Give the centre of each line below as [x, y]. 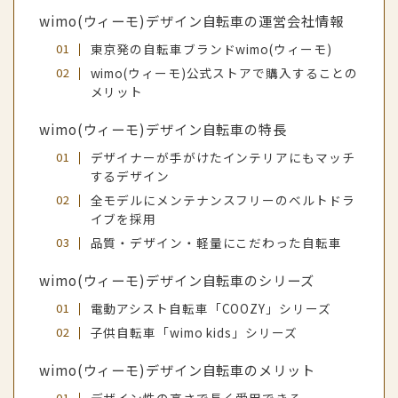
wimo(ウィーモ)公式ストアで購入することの [224, 73]
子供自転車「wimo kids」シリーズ [194, 333]
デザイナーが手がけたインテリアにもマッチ [223, 158]
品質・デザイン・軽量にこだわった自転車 [216, 243]
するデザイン [130, 176]
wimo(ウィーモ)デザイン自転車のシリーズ [177, 280]
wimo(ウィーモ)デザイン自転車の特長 [163, 129]
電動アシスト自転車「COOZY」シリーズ [211, 309]
